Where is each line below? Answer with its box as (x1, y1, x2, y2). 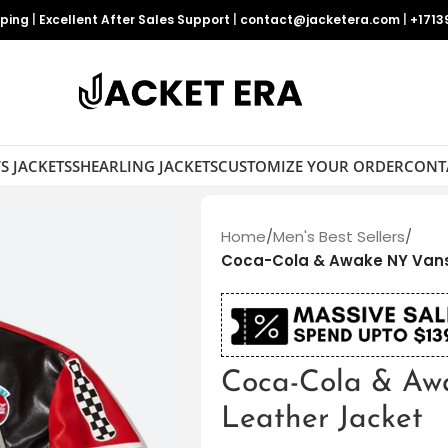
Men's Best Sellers (272, 226, 405, 247)
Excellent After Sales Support (39, 11, 230, 28)
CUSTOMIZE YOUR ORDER (217, 155, 404, 176)
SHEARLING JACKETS (71, 155, 218, 176)
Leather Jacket (220, 404, 423, 436)
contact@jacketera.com (240, 11, 400, 28)
